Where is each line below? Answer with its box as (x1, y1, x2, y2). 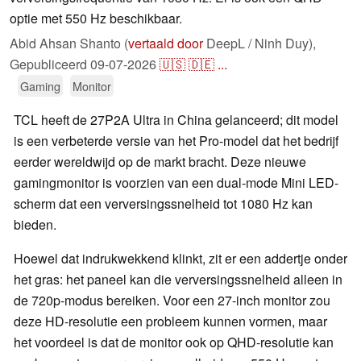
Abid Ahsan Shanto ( (10, 34, 128, 53)
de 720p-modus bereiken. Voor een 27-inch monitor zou (14, 291, 330, 310)
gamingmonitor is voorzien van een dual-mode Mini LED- (14, 173, 338, 193)
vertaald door (128, 34, 203, 53)
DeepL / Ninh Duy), (203, 34, 316, 53)
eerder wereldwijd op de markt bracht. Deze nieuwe (14, 152, 306, 172)
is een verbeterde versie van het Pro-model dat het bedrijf (14, 131, 338, 151)
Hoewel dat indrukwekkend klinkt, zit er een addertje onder (14, 249, 347, 268)
